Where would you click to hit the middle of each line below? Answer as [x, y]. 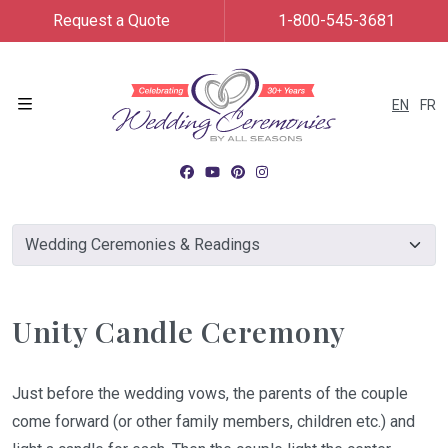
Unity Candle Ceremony [179, 331]
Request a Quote [112, 20]
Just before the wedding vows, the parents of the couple [210, 393]
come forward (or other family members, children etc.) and [213, 421]
